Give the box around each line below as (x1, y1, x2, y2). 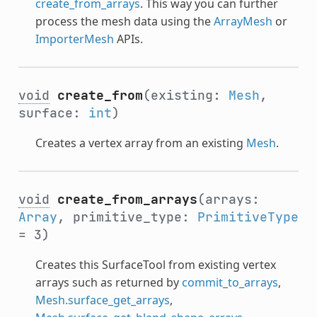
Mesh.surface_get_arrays (35, 292, 170, 308)
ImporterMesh (35, 30, 114, 47)
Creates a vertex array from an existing (35, 134, 246, 151)
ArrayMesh (213, 13, 272, 29)
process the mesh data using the (35, 13, 214, 29)
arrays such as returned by (35, 274, 182, 290)
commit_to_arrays (181, 274, 278, 290)
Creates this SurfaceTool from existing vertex (35, 256, 276, 272)
